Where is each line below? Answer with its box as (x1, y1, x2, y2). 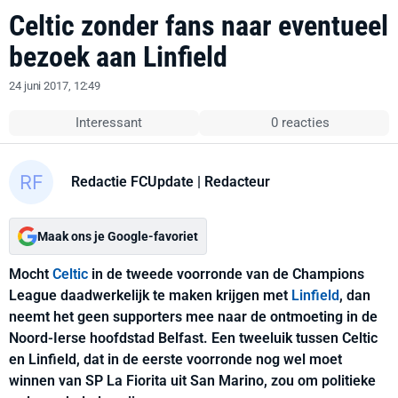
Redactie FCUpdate (71, 172, 194, 190)
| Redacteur (194, 172, 270, 190)
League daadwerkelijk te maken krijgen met (9, 287, 291, 304)
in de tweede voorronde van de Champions (88, 266, 364, 283)
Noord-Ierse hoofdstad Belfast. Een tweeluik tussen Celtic (9, 330, 378, 346)
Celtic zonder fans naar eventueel (9, 9, 388, 43)
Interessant (76, 115, 143, 131)
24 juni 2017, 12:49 (9, 79, 101, 92)
